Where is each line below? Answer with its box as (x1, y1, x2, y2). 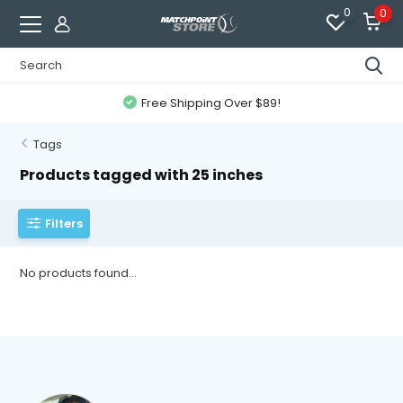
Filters (45, 214, 84, 232)
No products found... (20, 264, 138, 282)
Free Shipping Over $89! (140, 94, 281, 112)
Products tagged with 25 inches (20, 165, 264, 185)
